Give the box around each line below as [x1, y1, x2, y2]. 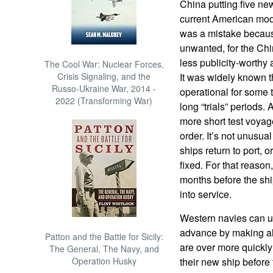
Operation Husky [71, 255, 136, 267]
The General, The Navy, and [49, 243, 159, 255]
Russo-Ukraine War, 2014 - [52, 82, 157, 94]
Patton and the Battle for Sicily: [44, 230, 163, 243]
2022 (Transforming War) [55, 94, 153, 107]
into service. [179, 187, 232, 201]
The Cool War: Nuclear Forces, [44, 58, 164, 70]
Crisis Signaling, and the [57, 70, 151, 82]
